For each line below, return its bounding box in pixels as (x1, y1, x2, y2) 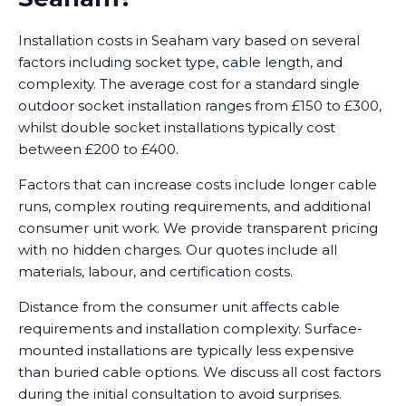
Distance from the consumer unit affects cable (18, 298, 340, 316)
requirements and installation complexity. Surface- (18, 320, 362, 338)
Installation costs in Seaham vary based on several (18, 32, 360, 50)
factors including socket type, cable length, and (18, 53, 343, 72)
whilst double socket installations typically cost (18, 119, 335, 137)
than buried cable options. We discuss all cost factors (18, 363, 381, 382)
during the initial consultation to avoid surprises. (18, 385, 342, 403)
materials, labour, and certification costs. (18, 263, 293, 281)
